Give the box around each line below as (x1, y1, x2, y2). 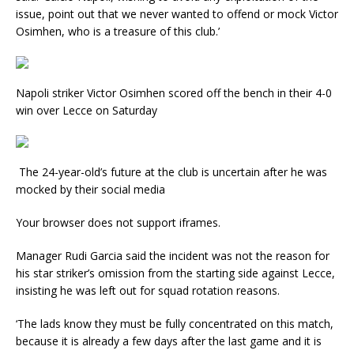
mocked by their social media (16, 182, 165, 198)
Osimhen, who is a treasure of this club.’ (16, 24, 220, 40)
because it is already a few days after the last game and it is (16, 333, 322, 349)
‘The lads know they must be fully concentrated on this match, (16, 316, 333, 332)
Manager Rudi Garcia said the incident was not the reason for (16, 248, 330, 264)
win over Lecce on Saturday (16, 103, 157, 119)
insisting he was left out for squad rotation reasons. (16, 283, 280, 299)
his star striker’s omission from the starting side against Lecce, (16, 265, 335, 281)
